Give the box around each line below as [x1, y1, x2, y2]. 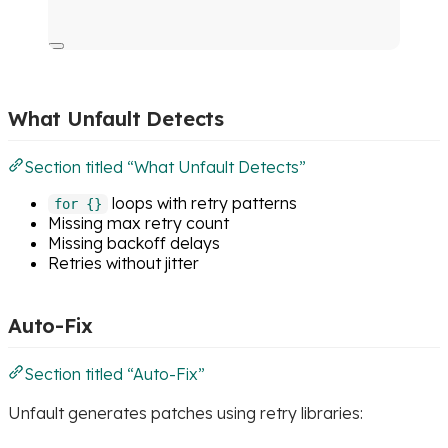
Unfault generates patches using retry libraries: [8, 402, 363, 423]
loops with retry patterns [108, 192, 297, 213]
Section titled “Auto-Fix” [24, 363, 205, 384]
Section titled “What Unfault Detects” [24, 156, 306, 177]
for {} [54, 195, 102, 212]
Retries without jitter [48, 252, 199, 273]
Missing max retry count [48, 212, 229, 233]
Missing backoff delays [48, 232, 220, 253]
